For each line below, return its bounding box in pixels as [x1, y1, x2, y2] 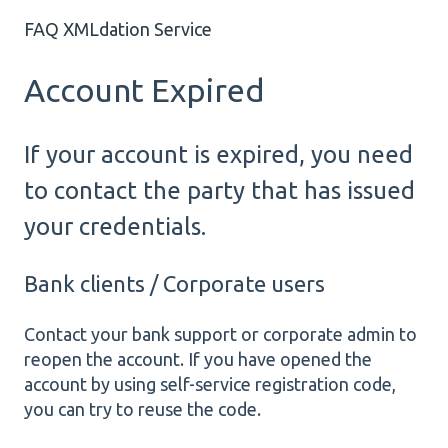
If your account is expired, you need [24, 140, 413, 168]
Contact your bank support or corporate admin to [24, 324, 417, 345]
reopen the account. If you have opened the [24, 349, 372, 370]
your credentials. [24, 212, 206, 240]
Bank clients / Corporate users [24, 271, 325, 297]
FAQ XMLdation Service [24, 19, 212, 40]
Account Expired [24, 72, 265, 109]
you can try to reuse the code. [24, 399, 261, 420]
